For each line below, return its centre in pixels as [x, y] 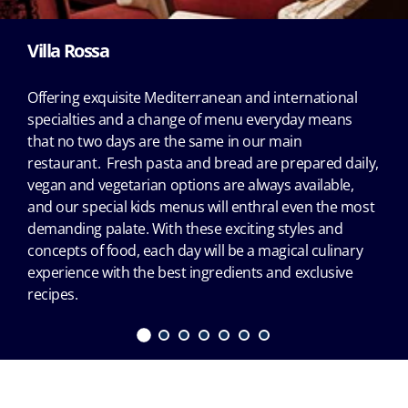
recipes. [53, 294]
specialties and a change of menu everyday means [190, 119]
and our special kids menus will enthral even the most [201, 206]
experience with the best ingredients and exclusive [190, 272]
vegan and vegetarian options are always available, [191, 184]
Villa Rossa [68, 50]
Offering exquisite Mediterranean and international [193, 97]
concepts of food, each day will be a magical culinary [195, 250]
